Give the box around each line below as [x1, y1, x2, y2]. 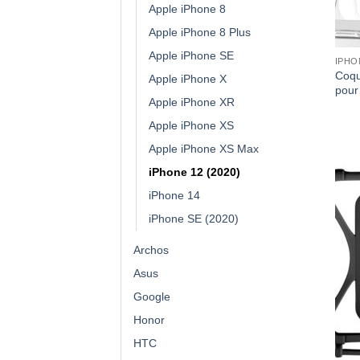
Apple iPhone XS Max [149, 141, 259, 155]
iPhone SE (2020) [149, 211, 239, 225]
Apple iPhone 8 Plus [149, 25, 251, 39]
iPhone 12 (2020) [149, 165, 240, 178]
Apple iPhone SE [149, 48, 234, 62]
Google [133, 289, 170, 303]
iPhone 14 [149, 188, 200, 202]
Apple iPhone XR [149, 95, 235, 108]
